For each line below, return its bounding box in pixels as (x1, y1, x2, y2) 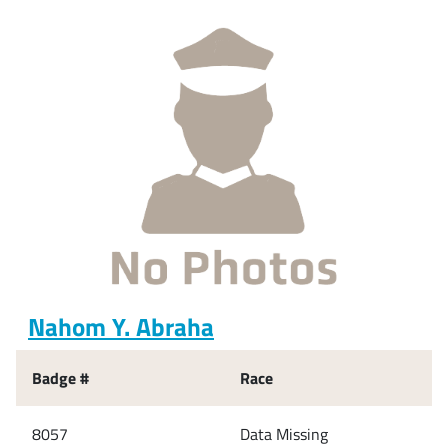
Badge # (32, 365, 89, 390)
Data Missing (240, 421, 328, 446)
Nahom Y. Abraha (28, 306, 214, 346)
